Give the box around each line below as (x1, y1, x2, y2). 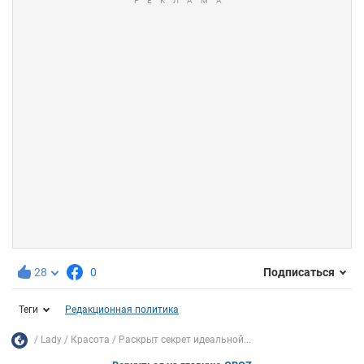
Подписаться (263, 266, 335, 279)
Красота (71, 334, 110, 346)
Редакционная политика (65, 303, 179, 315)
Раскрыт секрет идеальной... (119, 334, 251, 346)
